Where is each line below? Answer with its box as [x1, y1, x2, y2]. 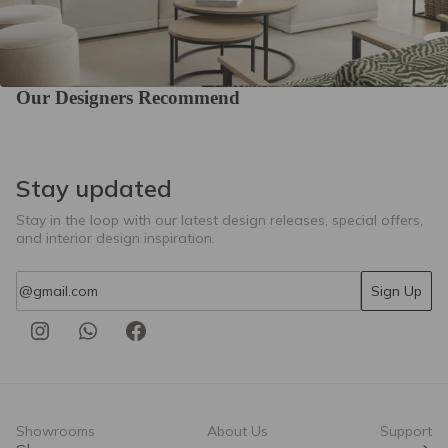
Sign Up [371, 282, 422, 301]
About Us [207, 422, 268, 441]
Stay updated [16, 173, 172, 204]
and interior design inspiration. [16, 229, 215, 248]
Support [380, 422, 432, 441]
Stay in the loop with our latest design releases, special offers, [16, 211, 423, 230]
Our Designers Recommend [16, 87, 240, 109]
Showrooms [16, 422, 95, 441]
